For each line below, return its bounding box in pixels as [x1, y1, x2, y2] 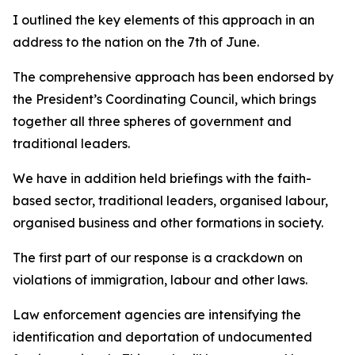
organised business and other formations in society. [13, 215, 323, 231]
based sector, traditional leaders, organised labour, [13, 193, 328, 208]
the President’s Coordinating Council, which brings [13, 91, 316, 107]
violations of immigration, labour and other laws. [13, 272, 311, 288]
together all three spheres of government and [13, 113, 292, 129]
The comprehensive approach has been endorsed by [13, 69, 334, 85]
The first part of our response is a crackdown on [13, 250, 303, 265]
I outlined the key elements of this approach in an [13, 12, 315, 28]
